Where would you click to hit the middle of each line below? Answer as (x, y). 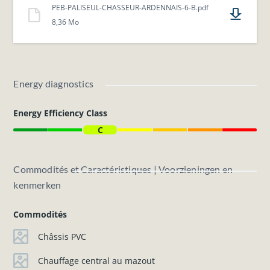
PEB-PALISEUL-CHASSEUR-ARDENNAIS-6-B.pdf (130, 8)
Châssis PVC (62, 237)
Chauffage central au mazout (96, 261)
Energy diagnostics (54, 84)
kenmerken (37, 185)
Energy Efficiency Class (61, 113)
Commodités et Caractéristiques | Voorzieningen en (123, 169)
